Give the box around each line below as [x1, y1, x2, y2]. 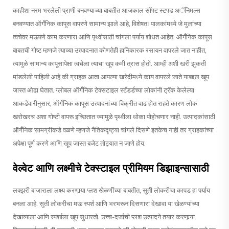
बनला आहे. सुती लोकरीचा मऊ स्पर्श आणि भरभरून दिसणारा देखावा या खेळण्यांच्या [13, 199, 199, 208]
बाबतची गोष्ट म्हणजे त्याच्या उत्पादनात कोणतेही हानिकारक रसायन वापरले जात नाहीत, [13, 45, 207, 54]
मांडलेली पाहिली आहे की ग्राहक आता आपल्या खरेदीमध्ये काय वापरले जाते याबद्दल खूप [13, 72, 209, 81]
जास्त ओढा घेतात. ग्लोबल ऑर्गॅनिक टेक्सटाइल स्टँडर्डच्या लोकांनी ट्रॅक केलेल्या [13, 85, 194, 94]
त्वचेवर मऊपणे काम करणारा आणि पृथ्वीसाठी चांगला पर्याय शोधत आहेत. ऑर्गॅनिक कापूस [13, 32, 212, 41]
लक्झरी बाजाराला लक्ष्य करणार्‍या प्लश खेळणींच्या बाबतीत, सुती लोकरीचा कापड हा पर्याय [13, 186, 210, 194]
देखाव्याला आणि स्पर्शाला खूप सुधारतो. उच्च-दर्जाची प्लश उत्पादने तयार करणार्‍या [13, 212, 195, 221]
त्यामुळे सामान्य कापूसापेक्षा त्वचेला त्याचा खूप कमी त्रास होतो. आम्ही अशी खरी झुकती [13, 59, 206, 67]
